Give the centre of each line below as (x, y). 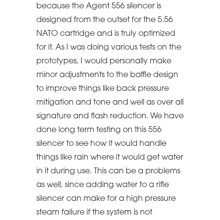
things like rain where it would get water (110, 157)
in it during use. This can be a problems (108, 171)
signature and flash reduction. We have (110, 116)
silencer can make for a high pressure (106, 199)
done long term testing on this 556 (99, 130)
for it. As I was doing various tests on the (109, 47)
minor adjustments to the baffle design (107, 75)
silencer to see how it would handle (101, 144)
